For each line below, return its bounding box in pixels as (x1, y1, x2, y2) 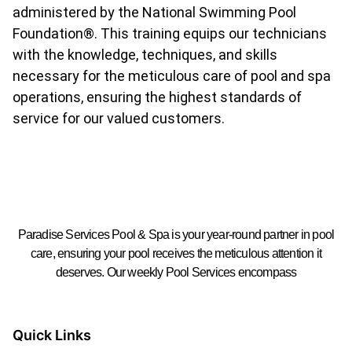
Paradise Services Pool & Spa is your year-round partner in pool (17, 228, 335, 242)
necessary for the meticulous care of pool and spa (13, 67, 331, 84)
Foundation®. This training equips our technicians (13, 24, 327, 42)
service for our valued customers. (13, 109, 225, 126)
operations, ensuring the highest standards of (13, 88, 302, 105)
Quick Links (13, 327, 91, 344)
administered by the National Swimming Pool (13, 3, 296, 20)
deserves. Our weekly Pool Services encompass (55, 266, 297, 280)
